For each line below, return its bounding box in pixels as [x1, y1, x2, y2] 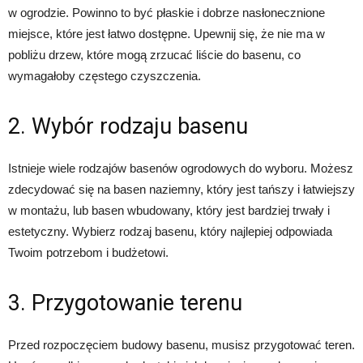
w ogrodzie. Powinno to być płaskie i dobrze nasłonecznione [8, 6, 325, 19]
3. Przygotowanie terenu [8, 290, 242, 316]
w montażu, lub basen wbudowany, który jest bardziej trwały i [8, 203, 330, 217]
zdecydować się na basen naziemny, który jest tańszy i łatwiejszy [8, 182, 355, 196]
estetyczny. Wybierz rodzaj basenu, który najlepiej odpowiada [8, 224, 332, 238]
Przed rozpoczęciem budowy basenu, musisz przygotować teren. [8, 338, 355, 352]
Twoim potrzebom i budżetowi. [8, 246, 169, 259]
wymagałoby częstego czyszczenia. [8, 69, 201, 83]
